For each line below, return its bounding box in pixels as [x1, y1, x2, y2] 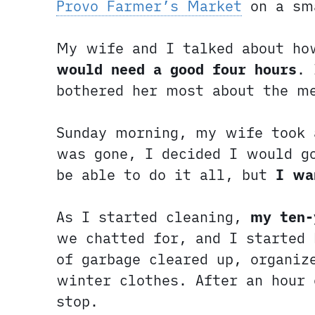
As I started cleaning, [56, 207, 250, 227]
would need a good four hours [56, 60, 297, 79]
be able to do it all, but [56, 165, 276, 185]
